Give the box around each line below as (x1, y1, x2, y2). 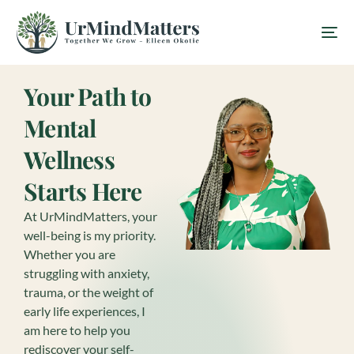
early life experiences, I (24, 303, 146, 318)
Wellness (24, 144, 115, 175)
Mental (24, 112, 96, 144)
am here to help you (24, 322, 131, 337)
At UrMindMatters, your (24, 209, 158, 224)
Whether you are (24, 247, 116, 262)
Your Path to (24, 81, 152, 112)
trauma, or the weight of (24, 284, 154, 299)
